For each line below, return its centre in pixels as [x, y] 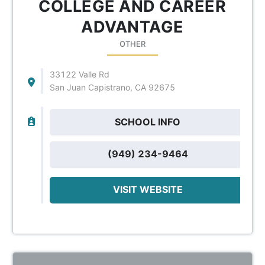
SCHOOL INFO [148, 122]
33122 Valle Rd [79, 74]
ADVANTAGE [132, 27]
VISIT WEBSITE [148, 189]
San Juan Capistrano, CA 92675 [112, 87]
